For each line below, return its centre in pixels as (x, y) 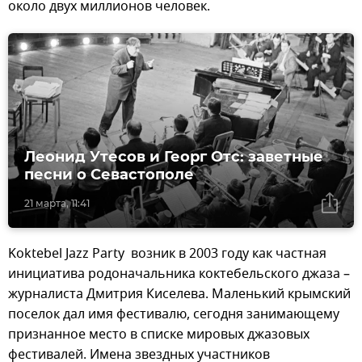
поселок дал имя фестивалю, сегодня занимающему (174, 315)
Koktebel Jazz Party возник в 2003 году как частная (167, 254)
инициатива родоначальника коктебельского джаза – (179, 274)
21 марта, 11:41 (57, 204)
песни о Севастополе (109, 175)
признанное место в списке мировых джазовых (159, 335)
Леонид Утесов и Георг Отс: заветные (174, 157)
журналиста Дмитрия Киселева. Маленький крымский (179, 295)
